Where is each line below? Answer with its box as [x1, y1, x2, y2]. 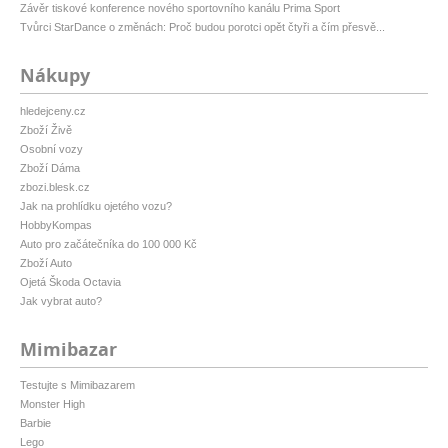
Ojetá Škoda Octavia [20, 275, 121, 288]
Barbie [20, 416, 51, 429]
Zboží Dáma [20, 161, 80, 174]
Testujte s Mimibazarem [20, 378, 135, 391]
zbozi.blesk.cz [20, 180, 90, 193]
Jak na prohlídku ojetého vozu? [20, 199, 172, 212]
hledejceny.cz [20, 104, 86, 117]
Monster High [20, 397, 85, 410]
